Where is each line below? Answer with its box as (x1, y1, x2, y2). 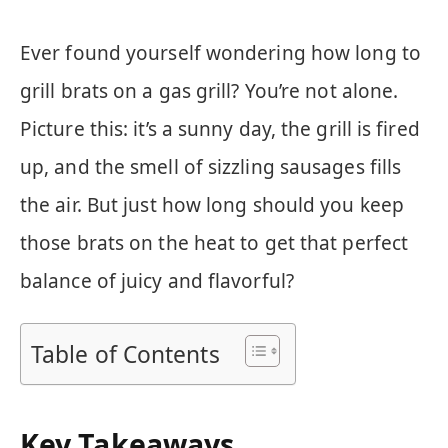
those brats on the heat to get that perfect (20, 230, 409, 256)
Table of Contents (31, 339, 220, 371)
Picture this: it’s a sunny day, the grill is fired (20, 116, 420, 142)
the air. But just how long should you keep (20, 192, 404, 218)
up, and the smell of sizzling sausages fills (20, 154, 402, 180)
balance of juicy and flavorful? (20, 268, 294, 294)
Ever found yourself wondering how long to (20, 40, 421, 66)
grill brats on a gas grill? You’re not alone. (20, 78, 399, 104)
